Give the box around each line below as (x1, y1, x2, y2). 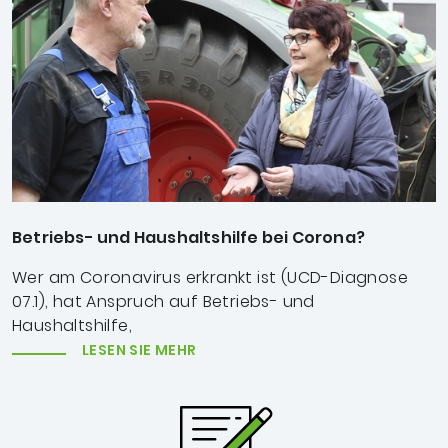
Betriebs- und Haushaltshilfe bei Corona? (12, 225, 365, 249)
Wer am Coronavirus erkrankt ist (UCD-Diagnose (12, 265, 408, 289)
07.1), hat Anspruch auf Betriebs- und (12, 289, 315, 313)
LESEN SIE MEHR (82, 339, 197, 360)
